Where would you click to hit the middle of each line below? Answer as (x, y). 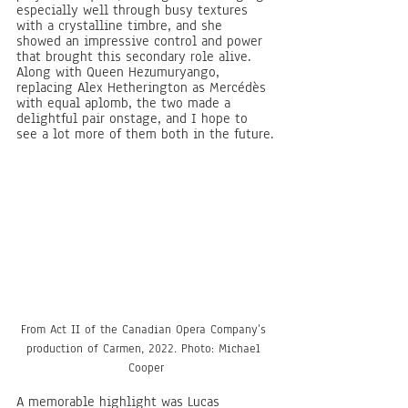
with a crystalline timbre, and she (122, 25)
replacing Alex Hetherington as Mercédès (143, 87)
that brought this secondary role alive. (136, 56)
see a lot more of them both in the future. (145, 134)
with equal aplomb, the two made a (126, 103)
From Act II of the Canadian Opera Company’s (146, 330)
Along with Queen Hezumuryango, (120, 72)
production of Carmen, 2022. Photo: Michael (146, 349)
